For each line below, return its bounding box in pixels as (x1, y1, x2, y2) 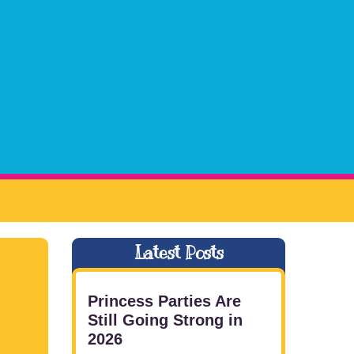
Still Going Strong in (88, 311, 243, 329)
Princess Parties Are (88, 292, 241, 310)
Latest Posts (134, 242, 224, 263)
